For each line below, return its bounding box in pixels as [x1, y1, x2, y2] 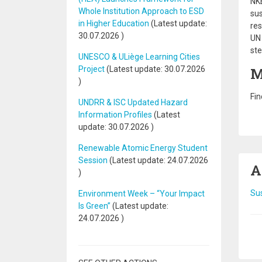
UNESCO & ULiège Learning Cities [78, 52, 200, 61]
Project [78, 64, 105, 74]
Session [78, 156, 108, 165]
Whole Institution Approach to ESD [78, 6, 204, 16]
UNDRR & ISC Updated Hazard [78, 98, 188, 107]
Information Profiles [78, 110, 154, 119]
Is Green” [78, 201, 111, 211]
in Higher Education [78, 19, 149, 28]
